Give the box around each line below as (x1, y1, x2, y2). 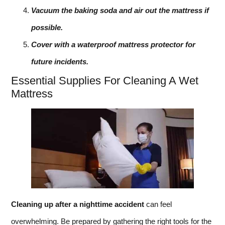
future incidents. (31, 57, 88, 66)
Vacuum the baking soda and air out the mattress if (31, 6, 209, 15)
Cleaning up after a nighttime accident (11, 200, 144, 209)
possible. (31, 23, 63, 32)
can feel (144, 200, 172, 209)
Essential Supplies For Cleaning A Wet (11, 74, 198, 87)
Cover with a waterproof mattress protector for (31, 40, 195, 49)
